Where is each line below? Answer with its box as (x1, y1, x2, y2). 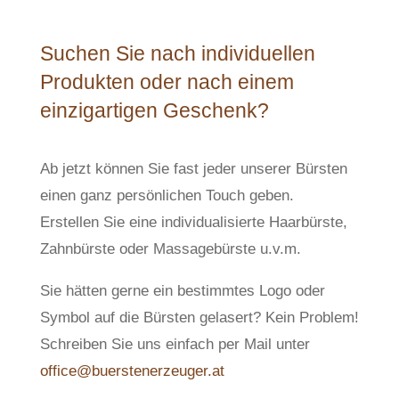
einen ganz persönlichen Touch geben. (39, 186, 294, 204)
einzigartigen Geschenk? (39, 98, 269, 122)
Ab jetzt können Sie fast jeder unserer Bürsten (39, 159, 347, 177)
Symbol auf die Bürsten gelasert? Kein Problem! (39, 308, 359, 326)
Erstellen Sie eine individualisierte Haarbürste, (39, 213, 347, 231)
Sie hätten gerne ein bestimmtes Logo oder (39, 281, 325, 299)
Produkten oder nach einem (39, 69, 294, 94)
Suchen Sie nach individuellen (39, 41, 315, 65)
